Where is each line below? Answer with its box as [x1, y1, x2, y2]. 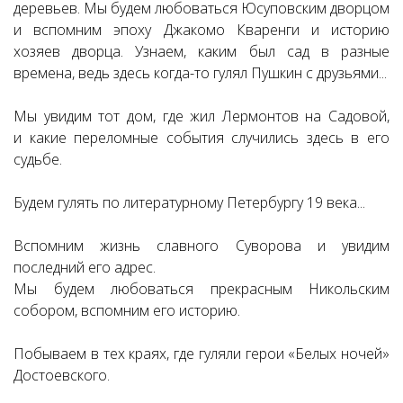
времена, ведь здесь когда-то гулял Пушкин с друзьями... [13, 63, 387, 83]
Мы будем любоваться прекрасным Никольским [13, 279, 390, 299]
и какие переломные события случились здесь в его [13, 128, 390, 148]
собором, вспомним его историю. [13, 300, 240, 320]
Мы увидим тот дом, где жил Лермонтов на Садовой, [13, 106, 390, 126]
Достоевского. [13, 365, 110, 385]
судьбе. [13, 149, 62, 169]
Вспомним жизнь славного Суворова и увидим [13, 236, 390, 255]
